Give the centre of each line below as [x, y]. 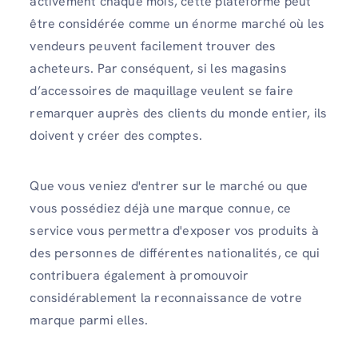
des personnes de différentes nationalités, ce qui [175, 253]
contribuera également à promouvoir [139, 275]
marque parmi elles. [89, 320]
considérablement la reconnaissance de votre [166, 297]
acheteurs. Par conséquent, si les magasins [158, 68]
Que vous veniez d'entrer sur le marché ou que [169, 185]
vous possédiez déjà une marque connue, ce [161, 208]
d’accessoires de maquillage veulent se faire [162, 90]
